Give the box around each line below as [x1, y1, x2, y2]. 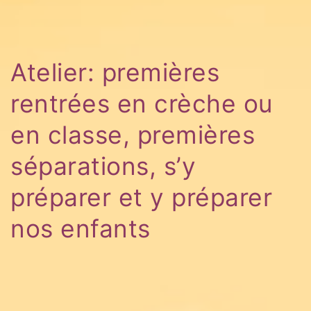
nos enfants [10, 214, 151, 244]
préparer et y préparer [10, 183, 272, 213]
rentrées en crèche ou [10, 89, 273, 119]
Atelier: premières [10, 58, 219, 88]
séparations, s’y [10, 151, 196, 182]
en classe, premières [10, 120, 255, 151]
